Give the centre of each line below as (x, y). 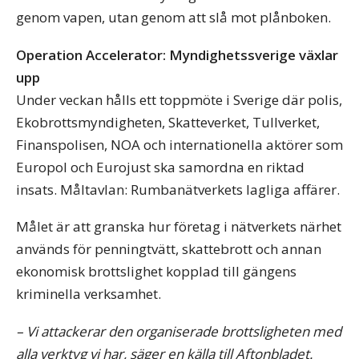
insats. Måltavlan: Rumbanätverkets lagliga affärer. (178, 189)
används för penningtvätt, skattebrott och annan (169, 249)
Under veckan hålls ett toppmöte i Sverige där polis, (179, 99)
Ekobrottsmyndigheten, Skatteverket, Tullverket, (168, 122)
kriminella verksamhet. (89, 294)
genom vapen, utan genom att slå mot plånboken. (173, 18)
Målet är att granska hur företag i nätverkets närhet (179, 227)
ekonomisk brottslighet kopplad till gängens (156, 272)
